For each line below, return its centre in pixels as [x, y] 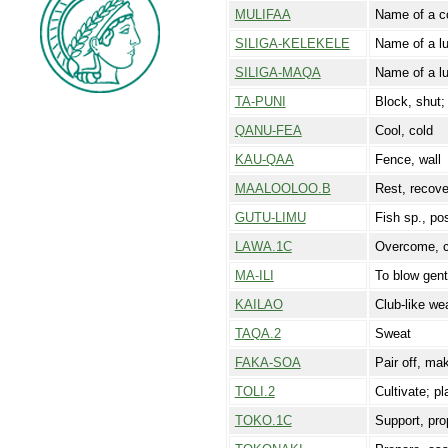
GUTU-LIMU [270, 218]
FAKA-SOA [267, 363]
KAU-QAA [264, 160]
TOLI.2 [254, 392]
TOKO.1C [263, 421]
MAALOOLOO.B [282, 189]
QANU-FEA [268, 131]
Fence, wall [407, 160]
